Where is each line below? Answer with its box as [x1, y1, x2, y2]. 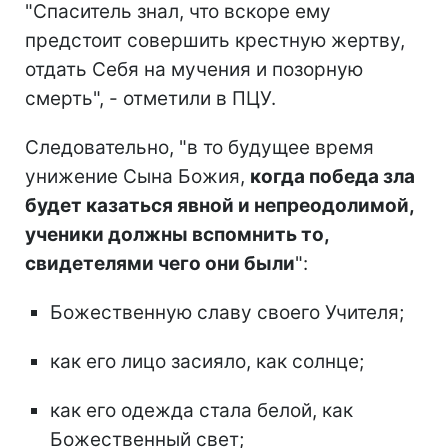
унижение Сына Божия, [25, 165, 250, 189]
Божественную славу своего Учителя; [50, 301, 404, 325]
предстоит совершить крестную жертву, [25, 29, 405, 53]
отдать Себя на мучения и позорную [25, 58, 363, 82]
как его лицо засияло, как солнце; [50, 350, 364, 374]
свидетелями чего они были [25, 252, 295, 276]
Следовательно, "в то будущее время [25, 136, 374, 160]
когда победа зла [250, 165, 415, 189]
